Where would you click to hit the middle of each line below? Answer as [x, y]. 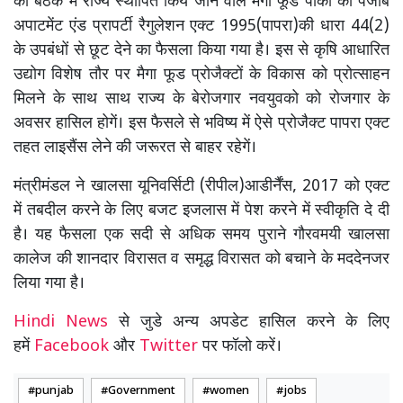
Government [142, 392]
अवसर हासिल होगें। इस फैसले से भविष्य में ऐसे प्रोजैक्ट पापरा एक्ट [201, 124]
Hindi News [66, 323]
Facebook [72, 347]
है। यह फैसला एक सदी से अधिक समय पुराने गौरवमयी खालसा [201, 236]
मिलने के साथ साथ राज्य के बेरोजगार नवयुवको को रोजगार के [201, 100]
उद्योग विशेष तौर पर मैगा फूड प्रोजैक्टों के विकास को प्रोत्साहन [201, 76]
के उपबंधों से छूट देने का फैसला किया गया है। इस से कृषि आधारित [201, 51]
